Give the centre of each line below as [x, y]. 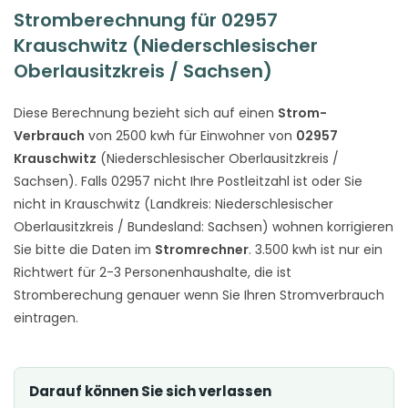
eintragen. [46, 317]
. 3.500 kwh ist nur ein [316, 249]
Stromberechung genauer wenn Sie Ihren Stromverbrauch [199, 295]
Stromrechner [202, 249]
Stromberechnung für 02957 [146, 20]
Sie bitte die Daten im [84, 249]
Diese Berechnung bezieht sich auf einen [146, 112]
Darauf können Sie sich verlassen [150, 391]
